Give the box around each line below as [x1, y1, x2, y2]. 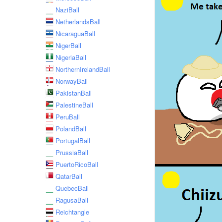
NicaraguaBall [55, 29, 95, 38]
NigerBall [55, 41, 81, 50]
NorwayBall [55, 76, 88, 86]
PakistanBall [55, 88, 92, 98]
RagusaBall [55, 195, 88, 205]
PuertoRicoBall [55, 160, 98, 169]
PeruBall [55, 112, 80, 121]
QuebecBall [55, 183, 89, 193]
